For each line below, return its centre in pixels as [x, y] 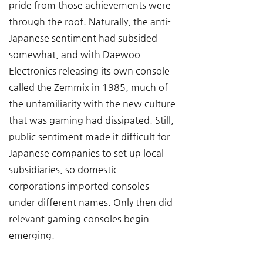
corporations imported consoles [80, 186]
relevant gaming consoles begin [80, 219]
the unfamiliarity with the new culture [93, 104]
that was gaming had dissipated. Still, [92, 120]
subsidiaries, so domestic [65, 169]
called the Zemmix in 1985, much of [90, 87]
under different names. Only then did [92, 202]
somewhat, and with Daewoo [76, 54]
